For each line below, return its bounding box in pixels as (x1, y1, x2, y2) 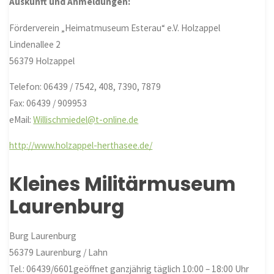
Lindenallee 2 (9, 38, 61, 50)
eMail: (9, 113, 34, 125)
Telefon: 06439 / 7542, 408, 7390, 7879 (9, 80, 161, 92)
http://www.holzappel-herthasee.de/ (9, 139, 153, 152)
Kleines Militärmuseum (9, 170, 236, 198)
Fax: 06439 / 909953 (9, 97, 87, 109)
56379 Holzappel (9, 54, 75, 67)
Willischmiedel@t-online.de (33, 113, 139, 125)
